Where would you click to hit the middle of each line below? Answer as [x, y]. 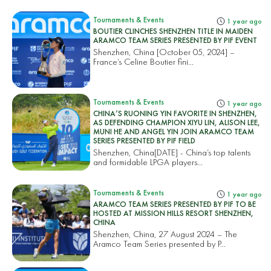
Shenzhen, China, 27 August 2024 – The [165, 234]
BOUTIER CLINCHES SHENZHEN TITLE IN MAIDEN [173, 31]
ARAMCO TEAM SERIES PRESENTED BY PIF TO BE [175, 204]
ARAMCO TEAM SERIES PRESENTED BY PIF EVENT [175, 41]
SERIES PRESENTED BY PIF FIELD [145, 141]
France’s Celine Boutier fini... [144, 62]
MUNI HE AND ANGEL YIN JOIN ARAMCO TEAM [174, 132]
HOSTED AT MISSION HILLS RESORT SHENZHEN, [174, 214]
